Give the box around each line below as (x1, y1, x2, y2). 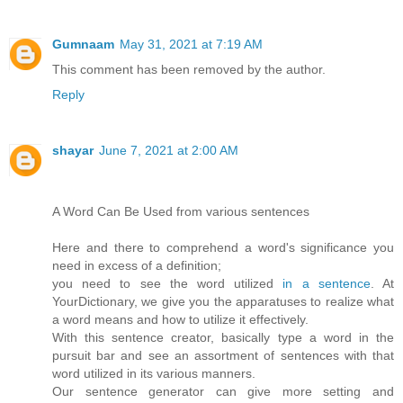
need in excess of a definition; (52, 258, 221, 273)
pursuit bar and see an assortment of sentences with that (52, 348, 394, 363)
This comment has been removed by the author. (52, 62, 326, 77)
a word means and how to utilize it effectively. (52, 312, 309, 327)
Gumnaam (52, 37, 114, 52)
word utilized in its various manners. (52, 366, 255, 381)
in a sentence (282, 276, 371, 291)
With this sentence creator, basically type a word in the (52, 330, 394, 345)
